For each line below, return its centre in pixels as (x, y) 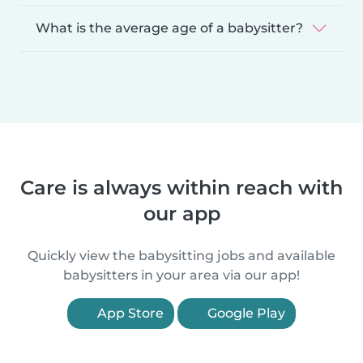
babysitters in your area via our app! (181, 275)
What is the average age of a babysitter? (169, 28)
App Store (129, 313)
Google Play (245, 313)
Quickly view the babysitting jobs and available (181, 255)
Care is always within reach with (181, 187)
